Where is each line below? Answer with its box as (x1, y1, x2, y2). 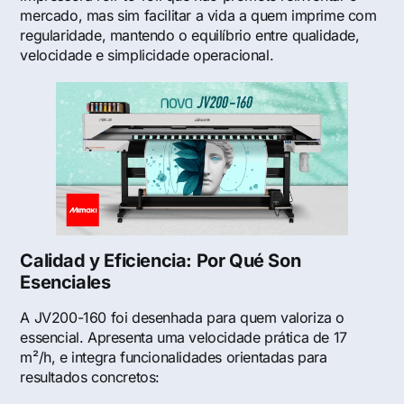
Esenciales (20, 271, 111, 294)
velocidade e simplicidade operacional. (20, 46, 274, 65)
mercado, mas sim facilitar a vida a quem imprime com (20, 6, 377, 25)
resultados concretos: (20, 368, 161, 387)
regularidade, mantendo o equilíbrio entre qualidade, (20, 26, 360, 45)
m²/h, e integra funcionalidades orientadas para (20, 348, 327, 367)
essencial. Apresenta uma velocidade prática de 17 (20, 328, 347, 347)
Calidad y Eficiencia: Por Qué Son (20, 250, 301, 272)
